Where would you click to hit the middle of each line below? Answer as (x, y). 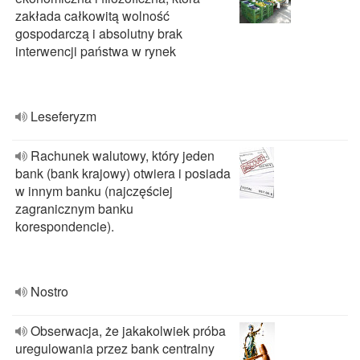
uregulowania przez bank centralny (115, 348)
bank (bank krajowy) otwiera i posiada (123, 173)
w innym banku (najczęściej (94, 191)
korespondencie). (65, 226)
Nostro (49, 291)
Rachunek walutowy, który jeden (123, 155)
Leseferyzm (63, 116)
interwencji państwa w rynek (96, 51)
